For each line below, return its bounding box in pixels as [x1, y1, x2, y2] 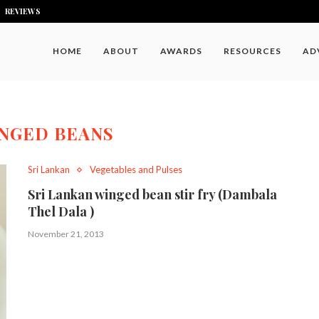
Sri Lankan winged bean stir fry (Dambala [28, 186, 277, 203]
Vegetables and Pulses [90, 164, 182, 175]
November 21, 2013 [28, 229, 104, 239]
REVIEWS [5, 6, 41, 16]
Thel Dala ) [28, 203, 94, 220]
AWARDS [160, 46, 202, 56]
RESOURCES [224, 46, 281, 56]
